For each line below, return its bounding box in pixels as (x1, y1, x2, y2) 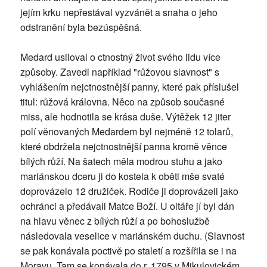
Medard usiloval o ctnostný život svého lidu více (20, 50, 221, 64)
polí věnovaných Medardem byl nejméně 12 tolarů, (20, 125, 233, 139)
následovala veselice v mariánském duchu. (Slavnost (20, 229, 244, 243)
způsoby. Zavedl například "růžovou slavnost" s (20, 65, 219, 79)
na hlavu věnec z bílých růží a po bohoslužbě (20, 214, 210, 228)
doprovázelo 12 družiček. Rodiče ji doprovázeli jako (20, 184, 238, 198)
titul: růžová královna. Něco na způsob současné (20, 95, 225, 109)
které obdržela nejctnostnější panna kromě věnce (20, 139, 227, 154)
